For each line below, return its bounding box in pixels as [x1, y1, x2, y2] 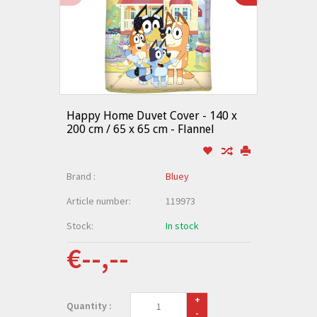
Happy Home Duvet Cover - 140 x [67, 109, 237, 122]
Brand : [67, 170, 96, 183]
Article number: [67, 195, 131, 207]
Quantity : [67, 299, 112, 312]
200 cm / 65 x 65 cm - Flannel [67, 122, 214, 136]
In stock [166, 219, 199, 232]
